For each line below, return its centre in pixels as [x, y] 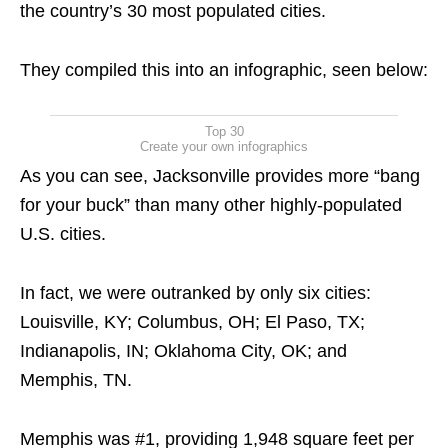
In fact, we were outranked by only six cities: [195, 293]
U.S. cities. [63, 234]
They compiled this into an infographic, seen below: [224, 70]
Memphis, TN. [76, 380]
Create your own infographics [224, 146]
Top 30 [224, 131]
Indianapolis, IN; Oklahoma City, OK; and [183, 351]
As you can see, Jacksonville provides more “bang [220, 176]
